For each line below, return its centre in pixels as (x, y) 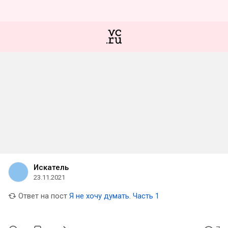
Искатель (51, 167)
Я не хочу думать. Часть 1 (114, 196)
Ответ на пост (42, 196)
